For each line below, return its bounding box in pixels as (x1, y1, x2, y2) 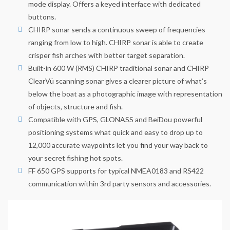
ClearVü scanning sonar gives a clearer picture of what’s (28, 76, 207, 86)
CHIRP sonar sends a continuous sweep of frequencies (28, 25, 205, 34)
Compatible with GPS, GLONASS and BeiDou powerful (28, 115, 202, 124)
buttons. (28, 12, 56, 22)
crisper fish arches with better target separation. (28, 51, 185, 60)
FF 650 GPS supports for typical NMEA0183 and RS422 (28, 166, 204, 176)
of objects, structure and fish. (28, 102, 123, 111)
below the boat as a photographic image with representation (28, 89, 222, 99)
